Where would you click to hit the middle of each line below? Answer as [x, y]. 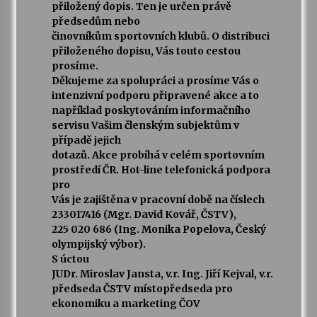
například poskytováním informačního [151, 111]
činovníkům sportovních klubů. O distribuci [160, 36]
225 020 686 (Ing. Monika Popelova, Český [158, 230]
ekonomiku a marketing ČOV [126, 304]
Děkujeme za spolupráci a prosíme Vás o [155, 81]
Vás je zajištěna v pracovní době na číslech [158, 200]
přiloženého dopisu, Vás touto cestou [146, 51]
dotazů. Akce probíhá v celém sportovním [158, 155]
